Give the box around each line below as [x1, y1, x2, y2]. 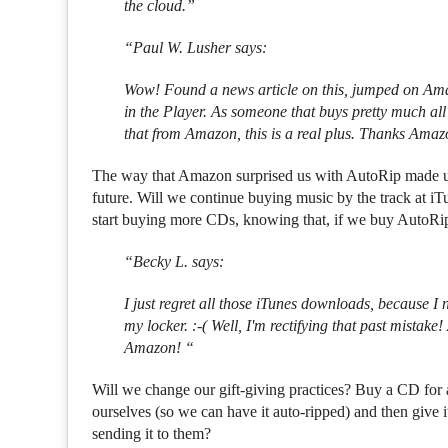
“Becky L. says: [124, 252, 225, 270]
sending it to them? [92, 424, 212, 442]
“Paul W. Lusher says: [124, 38, 268, 56]
